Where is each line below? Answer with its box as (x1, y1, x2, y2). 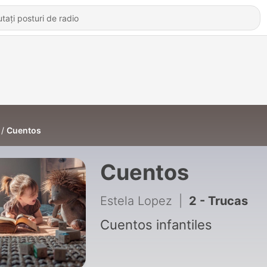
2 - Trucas (188, 194, 248, 208)
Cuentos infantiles (100, 217, 212, 232)
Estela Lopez (100, 194, 172, 208)
